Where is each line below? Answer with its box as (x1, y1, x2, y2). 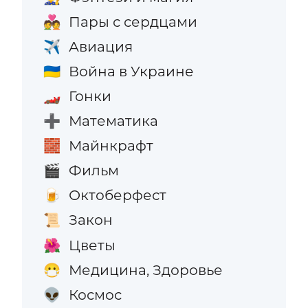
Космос (68, 285, 122, 303)
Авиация (68, 37, 133, 55)
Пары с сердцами (68, 12, 197, 30)
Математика (68, 112, 158, 130)
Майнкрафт (68, 137, 153, 155)
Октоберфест (68, 186, 166, 204)
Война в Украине (68, 62, 194, 80)
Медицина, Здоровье (68, 261, 223, 278)
